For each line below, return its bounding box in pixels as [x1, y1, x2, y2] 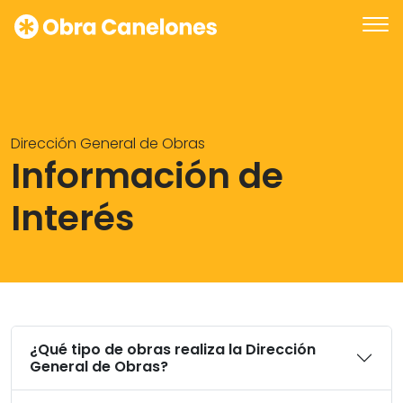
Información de [11, 151, 283, 201]
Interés [11, 193, 134, 243]
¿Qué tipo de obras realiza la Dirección [30, 339, 316, 360]
